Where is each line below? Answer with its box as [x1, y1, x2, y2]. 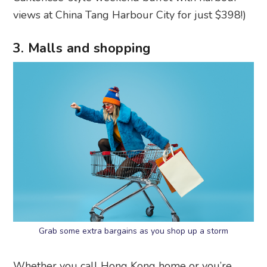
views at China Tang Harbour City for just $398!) [13, 7, 247, 22]
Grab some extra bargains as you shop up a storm [39, 225, 228, 237]
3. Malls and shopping [13, 39, 151, 57]
